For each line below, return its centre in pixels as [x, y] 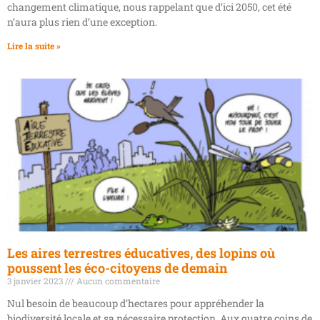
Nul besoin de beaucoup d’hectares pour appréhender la [136, 303]
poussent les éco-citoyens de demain [117, 267]
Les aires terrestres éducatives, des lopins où [141, 252]
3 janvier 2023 [36, 280]
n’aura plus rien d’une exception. [82, 21]
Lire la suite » [34, 45]
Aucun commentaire [117, 280]
